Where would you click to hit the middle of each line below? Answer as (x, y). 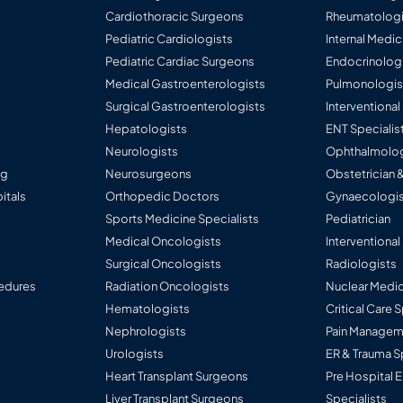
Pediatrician (358, 219)
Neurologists (142, 152)
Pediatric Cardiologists (170, 39)
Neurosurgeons (149, 174)
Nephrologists (146, 331)
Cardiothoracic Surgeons (175, 17)
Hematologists (148, 309)
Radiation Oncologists (168, 287)
